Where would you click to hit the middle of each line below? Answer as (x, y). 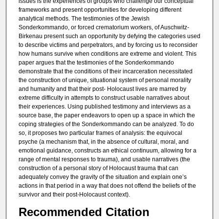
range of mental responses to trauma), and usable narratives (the (104, 160)
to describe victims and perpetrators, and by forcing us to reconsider (108, 45)
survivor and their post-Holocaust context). (74, 195)
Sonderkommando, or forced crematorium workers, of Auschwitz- (104, 28)
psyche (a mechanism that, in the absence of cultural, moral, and (103, 142)
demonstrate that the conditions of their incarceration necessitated (105, 72)
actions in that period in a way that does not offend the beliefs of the (107, 186)
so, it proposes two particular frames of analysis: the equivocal (100, 133)
